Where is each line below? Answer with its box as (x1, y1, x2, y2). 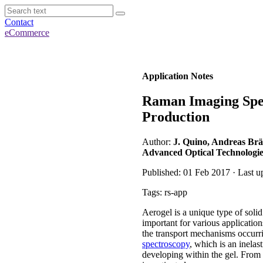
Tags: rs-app (142, 187, 187, 197)
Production (142, 109, 210, 124)
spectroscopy (142, 238, 190, 249)
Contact (5, 17, 33, 27)
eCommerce (5, 28, 49, 38)
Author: (142, 136, 173, 147)
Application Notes (142, 71, 213, 81)
